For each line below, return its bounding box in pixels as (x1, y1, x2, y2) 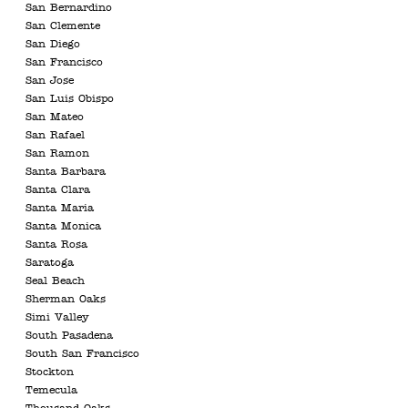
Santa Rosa (25, 240, 87, 250)
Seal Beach (25, 276, 85, 287)
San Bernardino (25, 3, 112, 14)
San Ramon (25, 148, 89, 159)
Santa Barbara (25, 167, 106, 178)
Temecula (25, 385, 77, 396)
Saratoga (25, 258, 74, 269)
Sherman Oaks (25, 294, 106, 305)
